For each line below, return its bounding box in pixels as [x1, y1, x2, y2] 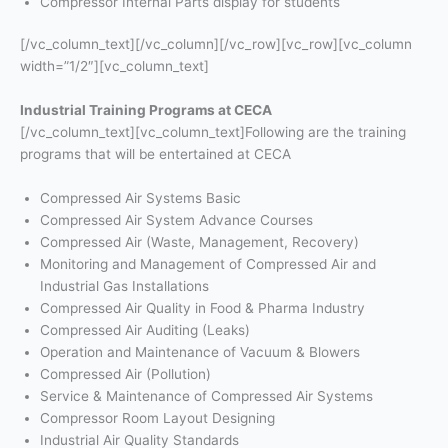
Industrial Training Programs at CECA [20, 102, 272, 119]
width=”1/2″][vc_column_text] [20, 58, 209, 75]
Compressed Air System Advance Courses [40, 212, 313, 229]
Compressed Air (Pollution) [40, 366, 211, 383]
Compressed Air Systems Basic [40, 190, 241, 207]
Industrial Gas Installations [40, 278, 209, 295]
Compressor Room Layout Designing [40, 410, 275, 427]
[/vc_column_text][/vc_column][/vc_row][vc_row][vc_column [20, 36, 412, 53]
